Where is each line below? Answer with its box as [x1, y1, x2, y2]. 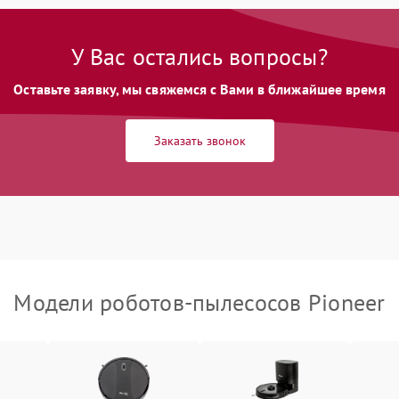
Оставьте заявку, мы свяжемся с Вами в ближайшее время [13, 80, 386, 98]
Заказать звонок [153, 133, 246, 149]
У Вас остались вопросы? [71, 42, 328, 71]
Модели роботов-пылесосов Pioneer [13, 288, 386, 317]
